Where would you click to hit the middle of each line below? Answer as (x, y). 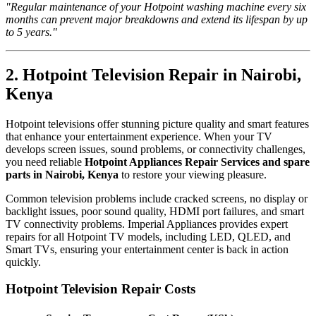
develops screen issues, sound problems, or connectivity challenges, (156, 149)
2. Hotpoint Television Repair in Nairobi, (153, 74)
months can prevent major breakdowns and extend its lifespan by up (157, 19)
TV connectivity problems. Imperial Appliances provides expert (147, 224)
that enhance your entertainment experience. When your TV (139, 136)
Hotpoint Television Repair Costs (101, 289)
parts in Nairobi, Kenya (62, 174)
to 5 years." (31, 32)
